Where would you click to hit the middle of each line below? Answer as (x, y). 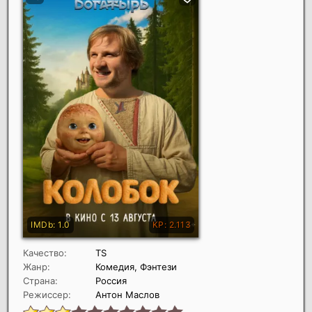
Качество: (45, 253)
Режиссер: (47, 295)
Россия (111, 281)
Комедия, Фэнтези (136, 267)
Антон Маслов (127, 295)
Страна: (40, 281)
